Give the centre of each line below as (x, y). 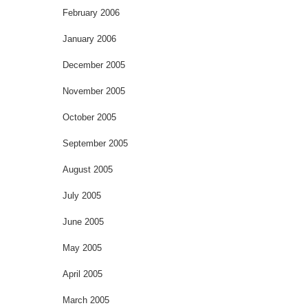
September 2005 (95, 143)
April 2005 (82, 274)
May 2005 (82, 247)
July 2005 (82, 195)
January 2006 (89, 38)
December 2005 (94, 65)
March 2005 (86, 300)
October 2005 (89, 117)
